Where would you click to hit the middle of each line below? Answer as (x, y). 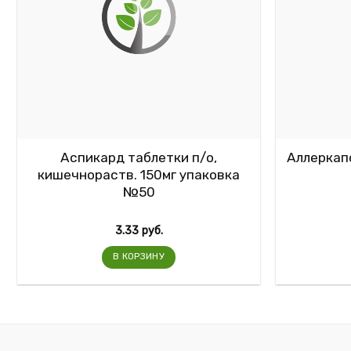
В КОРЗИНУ (139, 256)
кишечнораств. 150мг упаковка (139, 175)
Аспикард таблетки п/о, (139, 158)
